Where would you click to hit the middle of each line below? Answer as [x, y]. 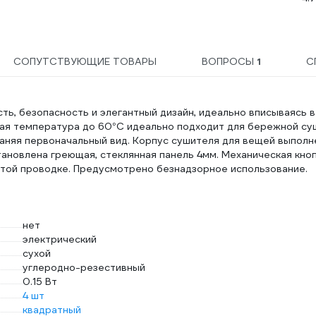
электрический [60, 239]
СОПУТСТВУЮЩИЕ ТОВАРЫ [85, 61]
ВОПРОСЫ [229, 61]
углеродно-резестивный [84, 267]
